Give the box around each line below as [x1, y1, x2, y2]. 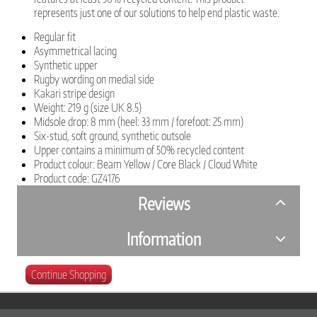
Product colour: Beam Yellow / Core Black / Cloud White [34, 157, 258, 172]
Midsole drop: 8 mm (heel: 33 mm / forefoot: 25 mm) [34, 115, 244, 129]
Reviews [137, 192, 190, 214]
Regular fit [34, 30, 76, 45]
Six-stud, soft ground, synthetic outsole [34, 129, 192, 144]
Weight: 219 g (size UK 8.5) [34, 100, 142, 115]
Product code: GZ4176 [34, 171, 121, 186]
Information [127, 228, 201, 250]
